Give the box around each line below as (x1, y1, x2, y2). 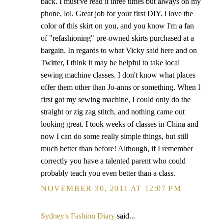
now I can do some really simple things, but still (41, 132, 188, 140)
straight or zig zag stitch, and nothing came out (41, 108, 185, 116)
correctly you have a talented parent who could (41, 157, 186, 165)
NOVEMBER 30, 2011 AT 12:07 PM (41, 184, 182, 192)
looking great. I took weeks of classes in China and (41, 120, 198, 128)
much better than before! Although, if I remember (41, 144, 193, 153)
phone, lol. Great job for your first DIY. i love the (41, 9, 193, 18)
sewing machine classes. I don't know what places (41, 71, 195, 79)
